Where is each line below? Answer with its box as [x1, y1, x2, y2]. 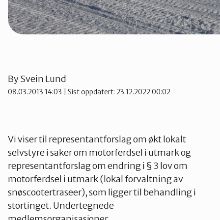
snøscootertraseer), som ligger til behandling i [8, 186, 196, 198]
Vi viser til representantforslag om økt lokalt [8, 133, 186, 145]
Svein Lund [20, 73, 66, 84]
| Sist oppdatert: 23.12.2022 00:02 [62, 87, 170, 96]
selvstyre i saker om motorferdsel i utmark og [8, 146, 191, 158]
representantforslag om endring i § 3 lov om [8, 160, 188, 171]
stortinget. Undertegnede [8, 199, 114, 211]
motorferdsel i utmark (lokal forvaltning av [8, 173, 183, 185]
